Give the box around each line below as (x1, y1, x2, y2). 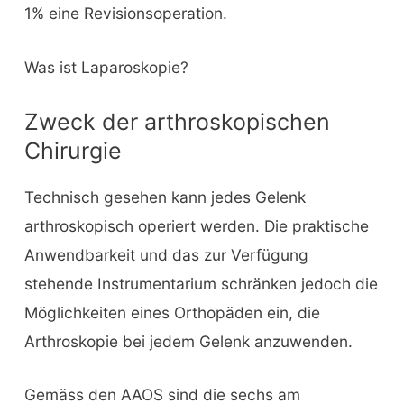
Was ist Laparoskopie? (23, 57, 188, 77)
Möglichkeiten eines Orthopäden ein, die (23, 302, 320, 322)
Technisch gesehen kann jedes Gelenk (23, 187, 306, 207)
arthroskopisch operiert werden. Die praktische (23, 216, 369, 235)
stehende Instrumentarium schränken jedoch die (23, 273, 378, 293)
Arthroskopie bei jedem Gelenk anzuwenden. (23, 331, 353, 351)
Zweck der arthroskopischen (23, 107, 330, 135)
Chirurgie (23, 136, 122, 164)
